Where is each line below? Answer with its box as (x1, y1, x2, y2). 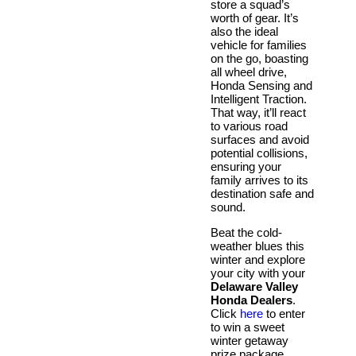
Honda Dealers (211, 292, 292, 307)
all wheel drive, (211, 64, 287, 79)
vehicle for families (211, 37, 307, 52)
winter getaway (211, 333, 288, 347)
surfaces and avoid (211, 132, 309, 146)
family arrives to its (211, 172, 308, 187)
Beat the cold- (211, 225, 282, 239)
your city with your (211, 265, 305, 280)
